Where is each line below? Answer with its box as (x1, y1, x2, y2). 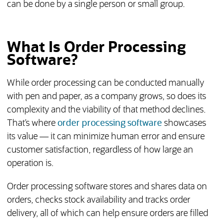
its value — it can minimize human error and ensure (6, 132, 205, 142)
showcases (162, 119, 206, 128)
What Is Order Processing (6, 40, 186, 55)
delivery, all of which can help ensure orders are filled (6, 209, 208, 219)
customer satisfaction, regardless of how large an (6, 146, 193, 155)
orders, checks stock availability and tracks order (6, 196, 190, 205)
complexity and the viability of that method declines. (6, 106, 206, 115)
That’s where (6, 119, 57, 128)
